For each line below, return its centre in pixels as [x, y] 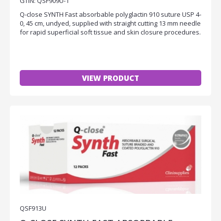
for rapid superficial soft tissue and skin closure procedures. [110, 32]
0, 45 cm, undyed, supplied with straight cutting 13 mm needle [110, 23]
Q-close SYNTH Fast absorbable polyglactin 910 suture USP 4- [110, 14]
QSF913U [33, 208]
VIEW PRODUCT [110, 78]
